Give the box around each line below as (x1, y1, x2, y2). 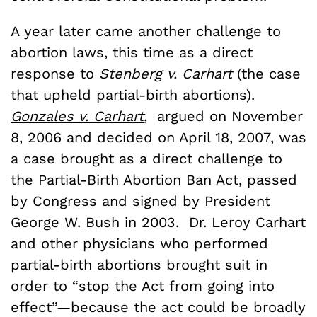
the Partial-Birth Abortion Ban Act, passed (11, 171, 297, 188)
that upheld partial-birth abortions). (11, 86, 255, 103)
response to (11, 64, 99, 82)
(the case (237, 64, 301, 82)
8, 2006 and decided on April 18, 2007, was (11, 128, 306, 146)
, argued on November (144, 107, 303, 125)
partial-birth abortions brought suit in (11, 255, 267, 273)
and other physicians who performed (11, 234, 268, 252)
